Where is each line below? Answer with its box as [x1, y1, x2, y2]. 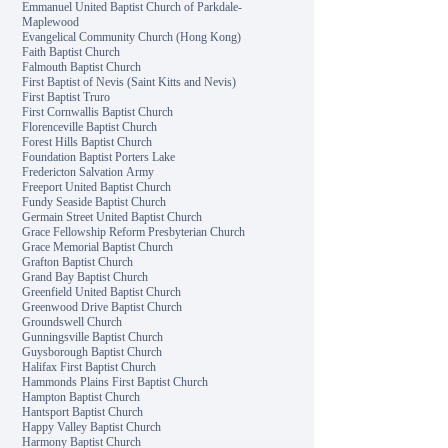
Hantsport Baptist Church [22, 405, 144, 419]
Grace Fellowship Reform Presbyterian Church [22, 225, 246, 239]
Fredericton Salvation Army [22, 165, 155, 179]
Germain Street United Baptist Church [22, 210, 203, 224]
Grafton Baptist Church [22, 255, 134, 269]
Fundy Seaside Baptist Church [22, 195, 167, 209]
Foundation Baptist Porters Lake [22, 150, 176, 164]
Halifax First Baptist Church [22, 360, 157, 374]
